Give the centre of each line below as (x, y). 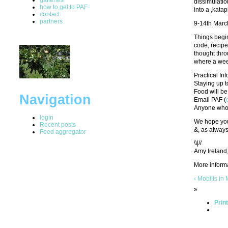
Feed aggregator (63, 132)
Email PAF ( (210, 99)
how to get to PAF (64, 7)
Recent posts (58, 124)
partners (51, 21)
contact (50, 14)
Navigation (55, 99)
